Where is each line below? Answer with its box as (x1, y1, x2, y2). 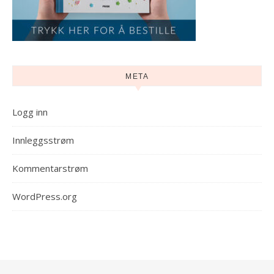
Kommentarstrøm (12, 162, 88, 174)
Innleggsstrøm (12, 134, 74, 146)
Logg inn (12, 106, 48, 118)
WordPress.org (12, 190, 77, 202)
